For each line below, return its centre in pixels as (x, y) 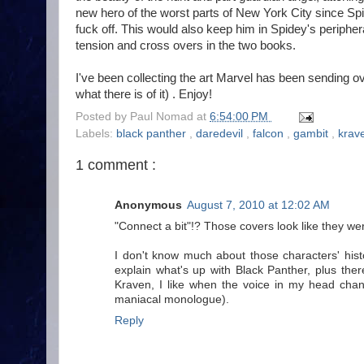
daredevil (221, 134)
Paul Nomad (163, 117)
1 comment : (116, 165)
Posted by (103, 117)
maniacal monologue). (172, 299)
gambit (312, 134)
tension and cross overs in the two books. (186, 46)
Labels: (96, 134)
